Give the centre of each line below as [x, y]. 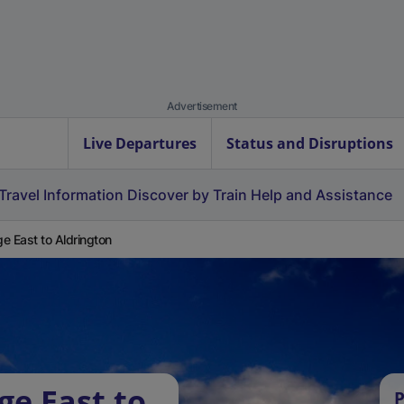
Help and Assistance [321, 195]
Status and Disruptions [310, 143]
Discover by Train [187, 195]
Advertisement [202, 106]
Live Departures [140, 143]
